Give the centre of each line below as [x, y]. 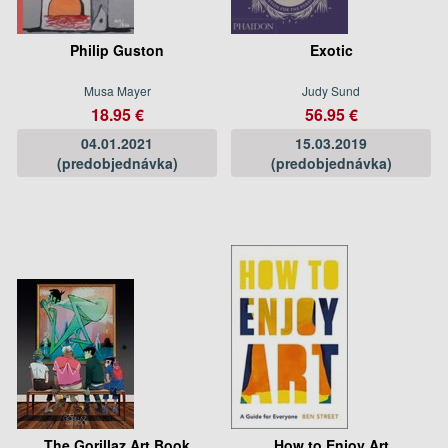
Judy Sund [331, 90]
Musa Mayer [117, 90]
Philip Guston [117, 49]
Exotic [331, 49]
